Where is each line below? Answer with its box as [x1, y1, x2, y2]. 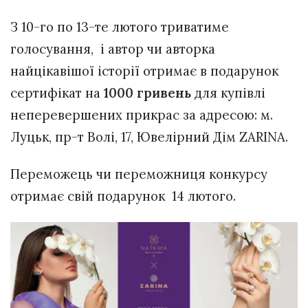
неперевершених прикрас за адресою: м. [10, 106, 273, 123]
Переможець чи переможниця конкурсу [10, 166, 267, 183]
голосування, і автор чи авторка [10, 40, 215, 57]
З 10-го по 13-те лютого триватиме [10, 18, 229, 35]
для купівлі [195, 84, 265, 101]
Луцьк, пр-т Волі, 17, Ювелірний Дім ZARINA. [10, 128, 288, 145]
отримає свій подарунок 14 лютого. [10, 188, 246, 205]
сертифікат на [10, 84, 104, 101]
